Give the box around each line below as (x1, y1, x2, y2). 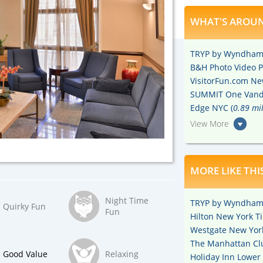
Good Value (3, 248, 48, 259)
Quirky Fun (3, 200, 46, 212)
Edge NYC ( (190, 102, 233, 114)
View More (190, 118, 229, 130)
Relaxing (105, 248, 139, 259)
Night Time (105, 195, 149, 206)
